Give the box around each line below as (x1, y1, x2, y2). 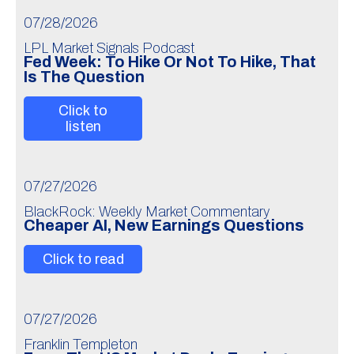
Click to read (42, 251, 124, 267)
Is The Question (24, 69, 145, 85)
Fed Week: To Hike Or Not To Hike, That (24, 54, 316, 70)
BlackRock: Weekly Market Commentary (24, 204, 270, 220)
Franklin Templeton (24, 337, 137, 352)
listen (65, 119, 101, 134)
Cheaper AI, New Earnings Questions (24, 217, 304, 234)
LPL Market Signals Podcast (24, 40, 194, 56)
